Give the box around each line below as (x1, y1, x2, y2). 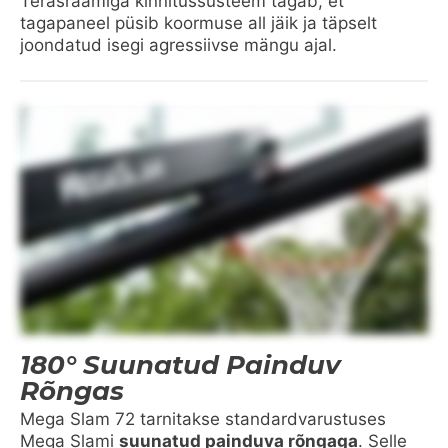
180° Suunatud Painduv (20, 349, 341, 382)
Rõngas (20, 375, 124, 408)
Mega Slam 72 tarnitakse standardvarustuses (20, 409, 386, 430)
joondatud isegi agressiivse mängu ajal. (20, 34, 337, 55)
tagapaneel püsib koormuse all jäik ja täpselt (20, 12, 377, 33)
